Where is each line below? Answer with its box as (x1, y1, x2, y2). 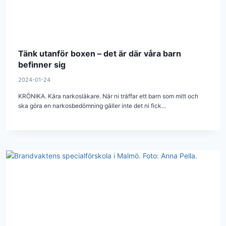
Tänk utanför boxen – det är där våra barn (18, 48, 181, 59)
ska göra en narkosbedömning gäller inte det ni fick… (18, 102, 166, 110)
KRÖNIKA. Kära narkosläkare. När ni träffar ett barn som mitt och (18, 92, 198, 100)
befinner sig (18, 59, 66, 70)
